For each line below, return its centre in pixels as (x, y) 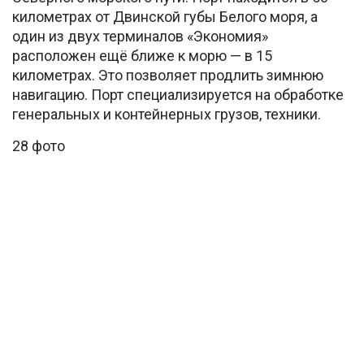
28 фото (39, 146)
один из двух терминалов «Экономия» (140, 36)
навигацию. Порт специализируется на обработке (178, 95)
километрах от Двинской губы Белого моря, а (165, 17)
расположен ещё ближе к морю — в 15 (142, 56)
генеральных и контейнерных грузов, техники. (167, 114)
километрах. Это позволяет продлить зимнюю (168, 75)
